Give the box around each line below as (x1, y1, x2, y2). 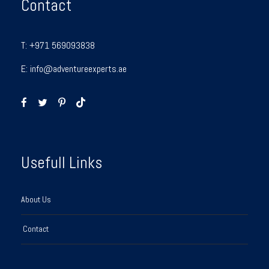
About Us (21, 193, 51, 205)
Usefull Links (21, 152, 102, 173)
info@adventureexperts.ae (30, 62, 127, 75)
